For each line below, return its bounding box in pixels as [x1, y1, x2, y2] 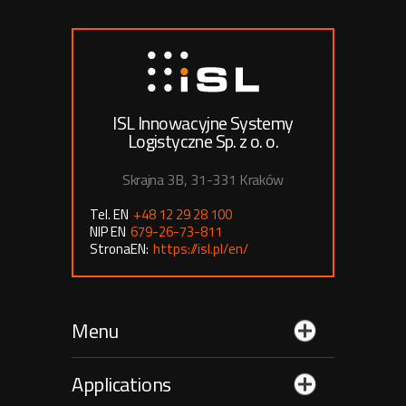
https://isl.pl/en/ [153, 238, 248, 259]
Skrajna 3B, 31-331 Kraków [122, 169, 284, 190]
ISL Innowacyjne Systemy [112, 109, 294, 137]
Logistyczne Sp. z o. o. [127, 127, 279, 155]
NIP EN [90, 221, 126, 242]
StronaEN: [90, 238, 149, 259]
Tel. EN [90, 204, 129, 225]
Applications [72, 369, 171, 400]
